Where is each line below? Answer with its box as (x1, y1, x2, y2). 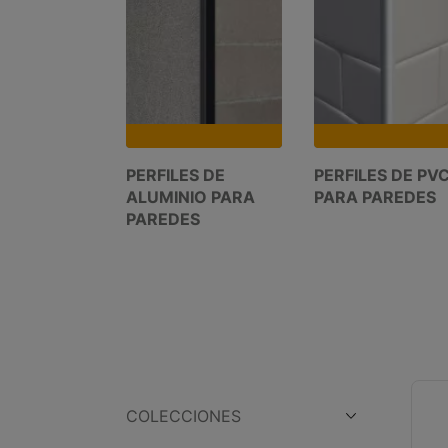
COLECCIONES (126, 406, 241, 426)
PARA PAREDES (314, 187, 436, 207)
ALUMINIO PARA (126, 187, 255, 207)
